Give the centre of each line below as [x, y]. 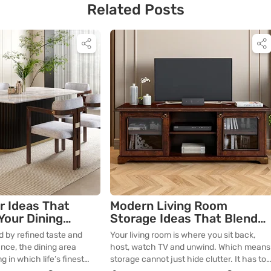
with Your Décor [156, 231]
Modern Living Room [169, 205]
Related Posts [135, 10]
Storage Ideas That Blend [184, 218]
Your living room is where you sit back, [183, 235]
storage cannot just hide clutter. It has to [188, 259]
